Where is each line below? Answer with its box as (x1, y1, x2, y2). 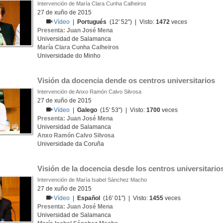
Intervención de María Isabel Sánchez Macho (37, 177, 147, 183)
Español (77, 195, 101, 202)
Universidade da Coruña (37, 140, 104, 147)
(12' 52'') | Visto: (107, 18, 156, 25)
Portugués (77, 18, 107, 25)
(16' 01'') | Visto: (100, 195, 150, 202)
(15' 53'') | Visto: (97, 107, 147, 113)
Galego (77, 107, 98, 113)
